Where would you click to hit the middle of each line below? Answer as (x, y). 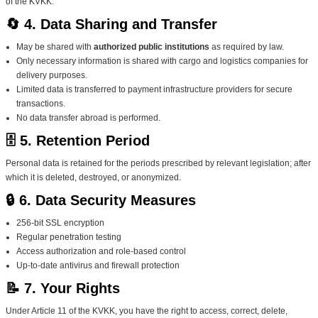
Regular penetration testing (69, 237)
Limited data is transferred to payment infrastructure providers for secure (154, 89)
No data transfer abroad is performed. (88, 117)
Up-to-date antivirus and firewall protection (98, 265)
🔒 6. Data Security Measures (101, 200)
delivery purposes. (52, 75)
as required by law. (247, 46)
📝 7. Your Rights (63, 288)
